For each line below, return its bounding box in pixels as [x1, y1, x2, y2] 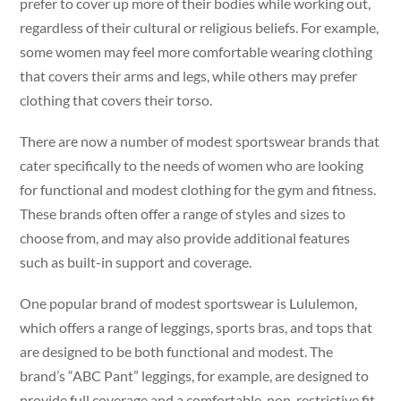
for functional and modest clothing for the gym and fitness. [20, 181, 377, 199]
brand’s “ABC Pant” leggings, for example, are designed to [20, 367, 370, 385]
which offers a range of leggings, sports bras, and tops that [20, 319, 373, 337]
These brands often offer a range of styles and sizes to [20, 205, 346, 223]
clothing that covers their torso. [20, 91, 213, 109]
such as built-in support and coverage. [20, 253, 252, 271]
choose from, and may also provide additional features [20, 229, 351, 247]
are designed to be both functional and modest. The [20, 343, 334, 361]
